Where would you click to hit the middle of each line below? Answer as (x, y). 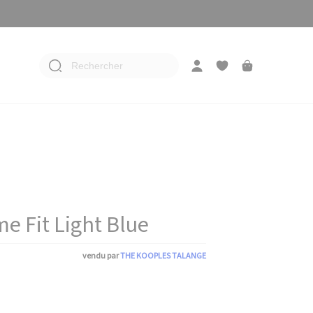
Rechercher (97, 65)
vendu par (101, 256)
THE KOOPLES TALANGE (163, 256)
